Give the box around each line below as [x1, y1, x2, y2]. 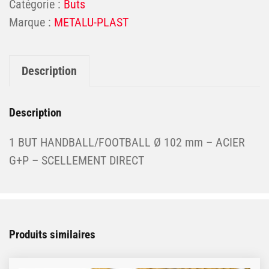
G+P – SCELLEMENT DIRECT [9, 153, 144, 168]
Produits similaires [9, 227, 95, 241]
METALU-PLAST [54, 15, 128, 30]
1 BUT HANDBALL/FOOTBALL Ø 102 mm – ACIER [9, 134, 245, 150]
